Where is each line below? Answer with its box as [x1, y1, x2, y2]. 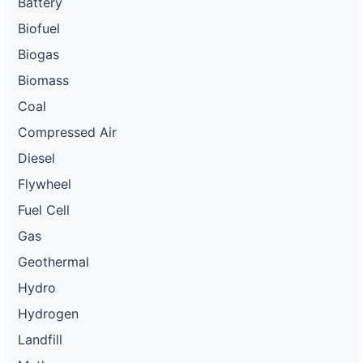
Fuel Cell [18, 202, 70, 218]
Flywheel [18, 176, 71, 192]
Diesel [18, 150, 55, 166]
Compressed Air [18, 124, 117, 140]
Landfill [18, 331, 62, 348]
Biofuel [18, 20, 60, 36]
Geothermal [18, 254, 89, 270]
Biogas [18, 46, 59, 62]
